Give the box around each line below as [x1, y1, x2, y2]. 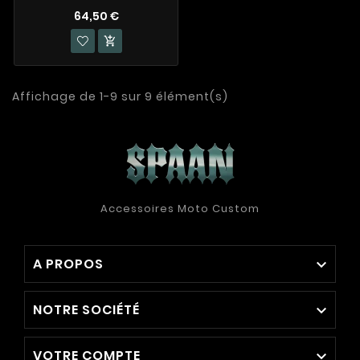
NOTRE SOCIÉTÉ [33, 300, 140, 319]
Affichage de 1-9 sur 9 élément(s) [12, 88, 228, 104]
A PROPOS [33, 254, 104, 273]
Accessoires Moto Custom [100, 200, 260, 216]
